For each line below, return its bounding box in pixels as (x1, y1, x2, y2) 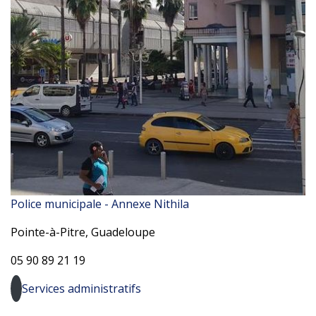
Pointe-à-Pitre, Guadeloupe (11, 224, 155, 240)
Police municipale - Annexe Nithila (11, 196, 189, 212)
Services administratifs (22, 281, 141, 296)
